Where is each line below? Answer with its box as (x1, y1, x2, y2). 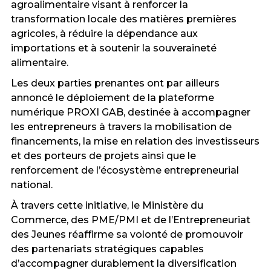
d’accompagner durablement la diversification (10, 258, 237, 270)
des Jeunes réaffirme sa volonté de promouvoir (10, 229, 243, 241)
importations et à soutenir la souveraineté (10, 42, 217, 54)
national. (10, 179, 53, 191)
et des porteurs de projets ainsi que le (10, 150, 196, 162)
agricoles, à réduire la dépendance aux (10, 28, 198, 40)
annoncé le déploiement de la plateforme (10, 92, 214, 104)
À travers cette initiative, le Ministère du (10, 200, 203, 212)
